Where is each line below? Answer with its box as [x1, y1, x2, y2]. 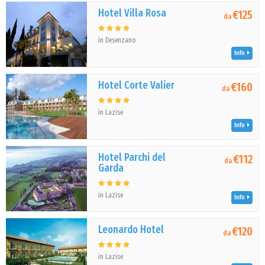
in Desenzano [98, 36, 136, 44]
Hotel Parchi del [98, 151, 166, 164]
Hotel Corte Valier [98, 79, 175, 92]
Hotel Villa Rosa [98, 7, 167, 20]
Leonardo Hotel [98, 223, 164, 236]
